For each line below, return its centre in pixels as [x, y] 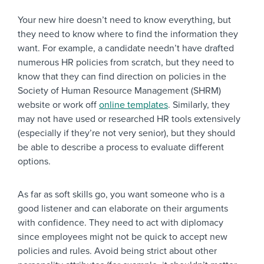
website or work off [58, 105]
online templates [133, 105]
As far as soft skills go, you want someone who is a [121, 195]
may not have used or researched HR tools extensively [129, 119]
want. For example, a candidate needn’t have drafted [126, 49]
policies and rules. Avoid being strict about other [117, 251]
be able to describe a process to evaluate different [121, 148]
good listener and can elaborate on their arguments [123, 209]
